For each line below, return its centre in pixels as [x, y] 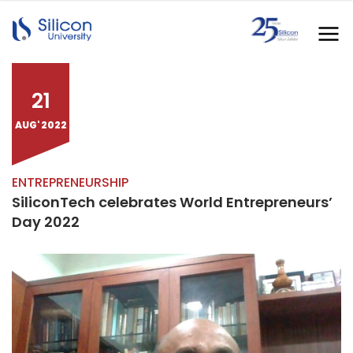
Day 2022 [46, 222]
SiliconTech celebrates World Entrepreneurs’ [172, 202]
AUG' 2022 [41, 125]
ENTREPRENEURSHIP [70, 182]
